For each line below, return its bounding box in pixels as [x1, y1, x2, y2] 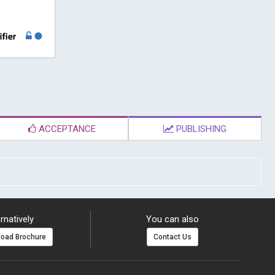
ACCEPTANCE [36, 123, 96, 135]
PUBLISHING [174, 123, 227, 135]
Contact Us [153, 233, 192, 242]
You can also [146, 214, 199, 225]
